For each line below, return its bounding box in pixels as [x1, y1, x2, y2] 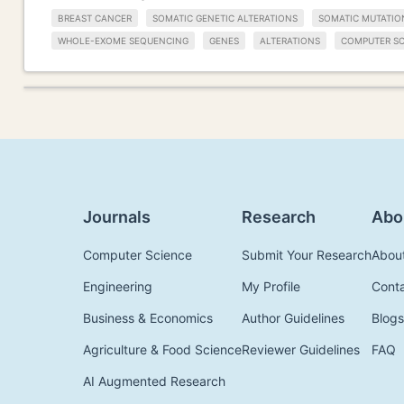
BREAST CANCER [58, 13, 132, 24]
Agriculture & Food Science [83, 341, 242, 357]
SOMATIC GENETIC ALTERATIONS [152, 13, 298, 24]
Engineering [83, 278, 152, 294]
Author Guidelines [242, 309, 344, 326]
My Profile [242, 278, 300, 294]
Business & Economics [83, 309, 213, 326]
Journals [83, 207, 151, 226]
